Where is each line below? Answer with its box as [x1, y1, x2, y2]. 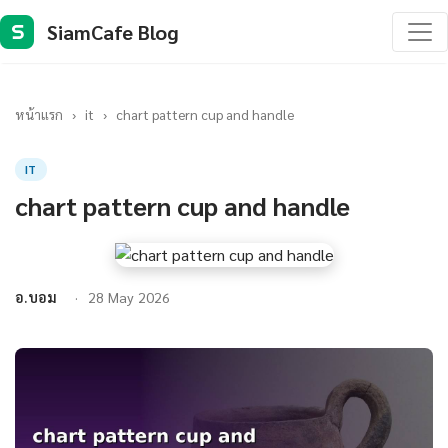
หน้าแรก [15, 105, 63, 123]
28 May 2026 [88, 288, 170, 306]
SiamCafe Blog [47, 18, 179, 45]
